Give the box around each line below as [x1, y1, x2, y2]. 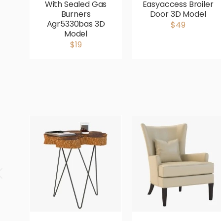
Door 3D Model [149, 8, 206, 20]
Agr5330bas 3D [46, 18, 105, 30]
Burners [61, 8, 91, 20]
